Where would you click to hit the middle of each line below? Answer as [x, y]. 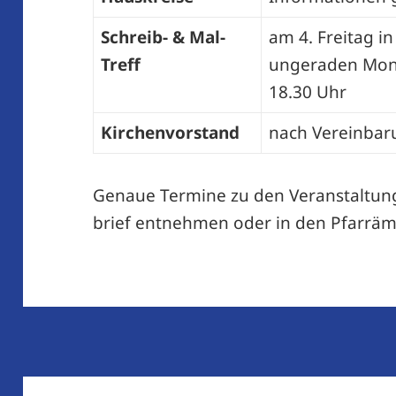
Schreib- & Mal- [163, 38]
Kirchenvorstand [170, 133]
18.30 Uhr [307, 92]
